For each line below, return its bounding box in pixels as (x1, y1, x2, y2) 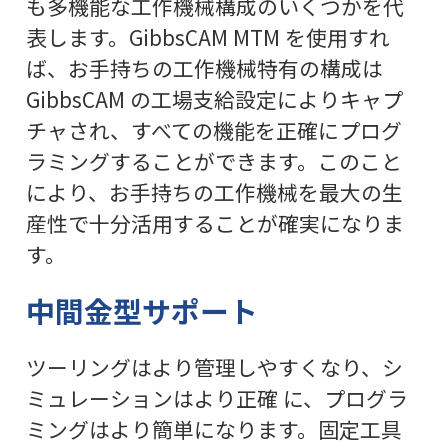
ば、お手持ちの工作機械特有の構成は (25, 53, 383, 84)
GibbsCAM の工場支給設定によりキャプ (25, 84, 403, 115)
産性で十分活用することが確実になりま (25, 208, 404, 239)
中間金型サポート (25, 290, 258, 332)
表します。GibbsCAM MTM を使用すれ (25, 22, 390, 53)
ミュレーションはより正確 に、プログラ (25, 383, 408, 414)
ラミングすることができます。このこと (25, 146, 402, 177)
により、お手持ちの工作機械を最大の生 (25, 177, 403, 208)
